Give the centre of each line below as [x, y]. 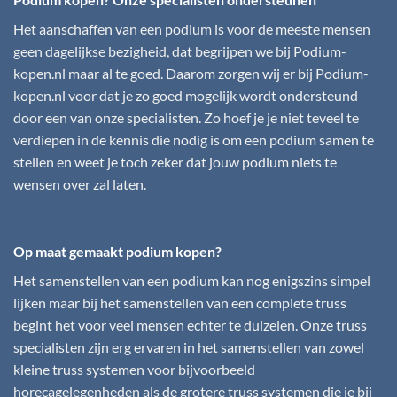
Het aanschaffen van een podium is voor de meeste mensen [192, 29]
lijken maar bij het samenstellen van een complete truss [180, 303]
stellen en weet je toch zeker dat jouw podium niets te [175, 162]
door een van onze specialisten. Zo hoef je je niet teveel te [186, 118]
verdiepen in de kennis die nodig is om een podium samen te [194, 140]
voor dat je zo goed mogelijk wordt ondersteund [212, 96]
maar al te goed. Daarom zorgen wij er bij [191, 74]
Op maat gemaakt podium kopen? [117, 252]
